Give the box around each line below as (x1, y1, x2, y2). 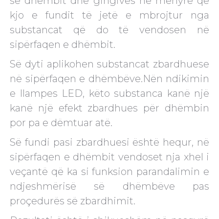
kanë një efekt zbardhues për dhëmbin (10, 102, 209, 114)
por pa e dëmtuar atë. (10, 117, 112, 129)
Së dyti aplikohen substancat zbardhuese (10, 58, 209, 70)
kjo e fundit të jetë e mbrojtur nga (10, 9, 209, 22)
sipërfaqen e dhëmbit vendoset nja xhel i (10, 151, 209, 163)
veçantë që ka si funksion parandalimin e (10, 166, 209, 178)
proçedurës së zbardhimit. (10, 195, 135, 207)
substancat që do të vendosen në (10, 24, 209, 36)
